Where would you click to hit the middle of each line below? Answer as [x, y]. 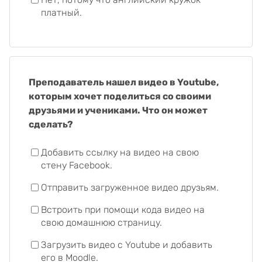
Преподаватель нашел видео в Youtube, [124, 82]
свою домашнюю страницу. [101, 223]
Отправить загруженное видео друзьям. [130, 187]
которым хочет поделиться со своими [120, 96]
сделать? [51, 124]
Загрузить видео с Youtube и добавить [127, 245]
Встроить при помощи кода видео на [123, 210]
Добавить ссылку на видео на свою [120, 152]
